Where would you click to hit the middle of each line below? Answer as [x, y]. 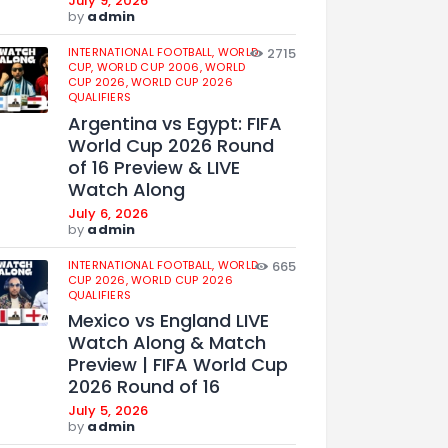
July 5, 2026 [108, 411]
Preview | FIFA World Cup [177, 365]
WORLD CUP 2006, [151, 66]
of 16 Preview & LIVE [153, 167]
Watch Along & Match [166, 343]
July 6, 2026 [108, 213]
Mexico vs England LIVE [168, 321]
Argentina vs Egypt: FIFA [174, 123]
